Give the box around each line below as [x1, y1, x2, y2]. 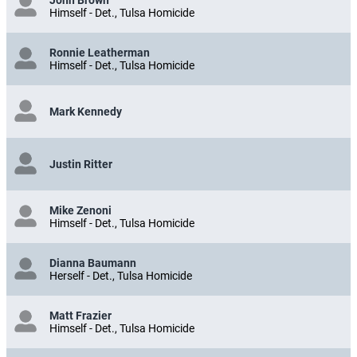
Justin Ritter [49, 157, 112, 171]
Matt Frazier [49, 308, 112, 322]
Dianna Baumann [49, 256, 136, 269]
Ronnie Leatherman [49, 45, 150, 59]
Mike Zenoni [49, 203, 112, 217]
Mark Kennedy [49, 104, 122, 118]
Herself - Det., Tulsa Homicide [49, 269, 192, 282]
